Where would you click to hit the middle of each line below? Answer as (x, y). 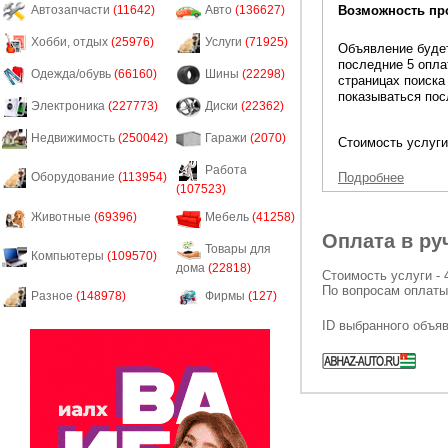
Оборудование (74, 177)
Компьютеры (69, 256)
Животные (62, 217)
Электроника (69, 106)
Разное (53, 296)
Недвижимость (74, 138)
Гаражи (227, 138)
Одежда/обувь (72, 74)
